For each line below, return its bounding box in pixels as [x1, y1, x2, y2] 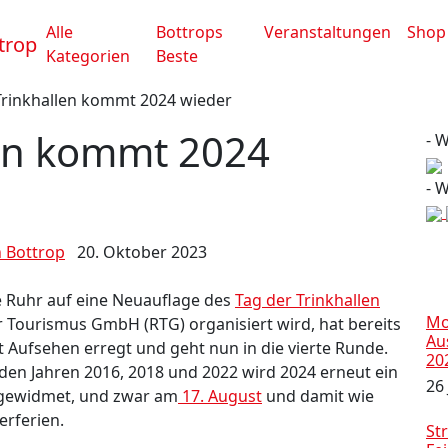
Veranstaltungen [264, 21, 392, 43]
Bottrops [156, 21, 224, 43]
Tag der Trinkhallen [235, 289, 380, 311]
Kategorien [46, 45, 131, 67]
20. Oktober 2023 [77, 241, 207, 263]
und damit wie [262, 385, 374, 407]
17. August [178, 385, 262, 407]
